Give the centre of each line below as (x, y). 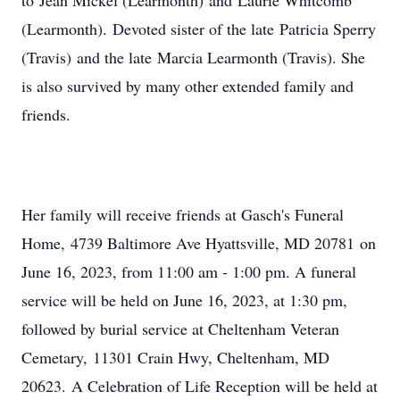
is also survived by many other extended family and (187, 86)
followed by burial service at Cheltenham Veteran (180, 329)
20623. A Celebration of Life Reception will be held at (200, 386)
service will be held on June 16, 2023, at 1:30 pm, (184, 300)
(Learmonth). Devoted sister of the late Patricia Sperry (199, 29)
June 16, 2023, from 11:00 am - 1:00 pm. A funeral (189, 271)
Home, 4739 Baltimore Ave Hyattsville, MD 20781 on (199, 243)
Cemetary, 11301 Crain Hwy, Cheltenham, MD (175, 357)
